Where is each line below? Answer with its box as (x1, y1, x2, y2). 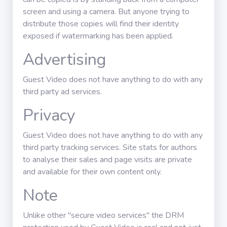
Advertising (23, 49, 106, 70)
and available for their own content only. (23, 166, 162, 177)
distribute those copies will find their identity (23, 18, 179, 29)
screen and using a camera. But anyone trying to (23, 6, 190, 17)
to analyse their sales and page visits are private (23, 154, 192, 165)
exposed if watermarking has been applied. (23, 30, 173, 42)
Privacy (23, 104, 75, 126)
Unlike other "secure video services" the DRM (23, 210, 184, 221)
